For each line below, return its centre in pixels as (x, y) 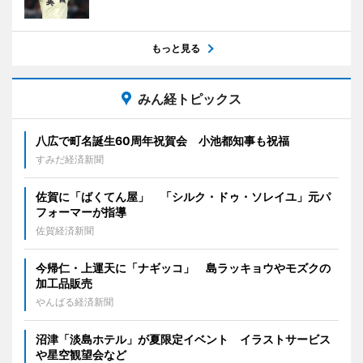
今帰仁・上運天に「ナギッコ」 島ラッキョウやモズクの (183, 268)
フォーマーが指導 (81, 212)
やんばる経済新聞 (75, 302)
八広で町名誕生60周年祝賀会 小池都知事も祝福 (162, 141)
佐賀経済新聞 (65, 231)
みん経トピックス (190, 99)
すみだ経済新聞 (70, 160)
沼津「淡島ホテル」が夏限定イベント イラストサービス (183, 340)
